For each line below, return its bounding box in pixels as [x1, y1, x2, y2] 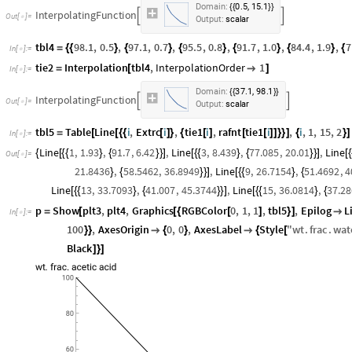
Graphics [131, 203, 174, 218]
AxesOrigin [97, 222, 149, 236]
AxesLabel [193, 222, 242, 236]
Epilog [300, 203, 332, 218]
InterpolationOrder [155, 60, 245, 75]
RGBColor [181, 203, 227, 218]
